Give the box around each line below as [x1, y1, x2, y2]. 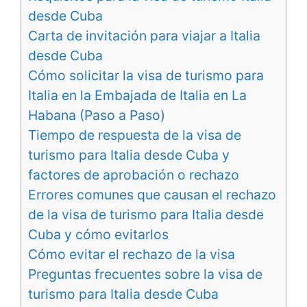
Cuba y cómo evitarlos [28, 225, 169, 243]
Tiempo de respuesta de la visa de [28, 126, 241, 143]
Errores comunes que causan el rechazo [28, 186, 276, 203]
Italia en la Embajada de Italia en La [28, 86, 247, 103]
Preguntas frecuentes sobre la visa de [28, 265, 262, 282]
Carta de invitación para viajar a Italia [28, 27, 260, 44]
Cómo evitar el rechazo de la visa [28, 245, 235, 262]
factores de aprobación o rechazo [28, 166, 239, 183]
